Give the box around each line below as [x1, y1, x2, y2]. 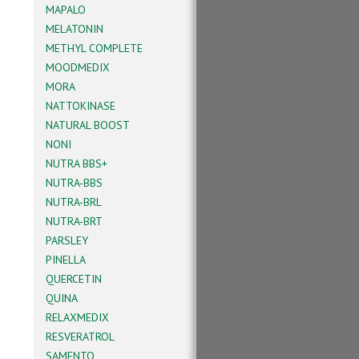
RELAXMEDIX [46, 310, 109, 325]
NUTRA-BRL [46, 195, 102, 209]
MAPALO [46, 2, 86, 17]
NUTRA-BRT [46, 214, 103, 228]
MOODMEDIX [46, 60, 110, 75]
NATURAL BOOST [46, 118, 130, 132]
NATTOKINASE [46, 99, 115, 113]
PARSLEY [46, 233, 88, 248]
